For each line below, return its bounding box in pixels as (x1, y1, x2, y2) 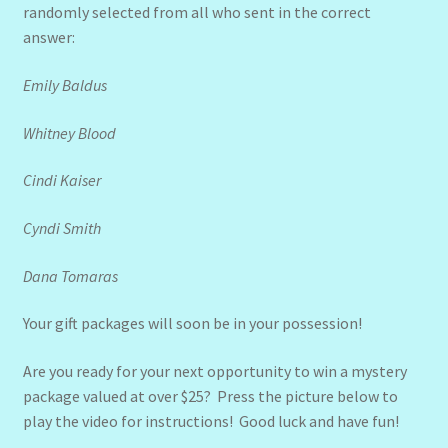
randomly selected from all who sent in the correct (22, 2, 371, 23)
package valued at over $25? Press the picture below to (22, 385, 398, 406)
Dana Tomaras (22, 265, 118, 286)
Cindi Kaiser (22, 170, 101, 191)
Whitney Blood (22, 122, 116, 143)
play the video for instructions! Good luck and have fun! (22, 410, 399, 431)
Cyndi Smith (22, 217, 101, 238)
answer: (22, 27, 75, 48)
